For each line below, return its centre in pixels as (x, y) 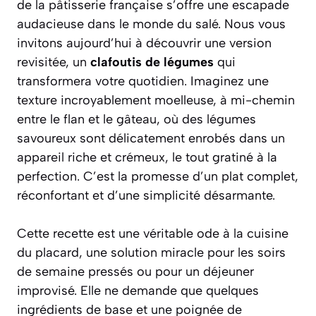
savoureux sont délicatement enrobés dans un (151, 138)
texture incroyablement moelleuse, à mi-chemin (156, 100)
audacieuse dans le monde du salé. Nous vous (151, 24)
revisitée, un (54, 62)
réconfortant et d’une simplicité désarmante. (146, 195)
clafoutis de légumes (152, 62)
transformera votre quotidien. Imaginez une (143, 81)
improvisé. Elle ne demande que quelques (138, 290)
